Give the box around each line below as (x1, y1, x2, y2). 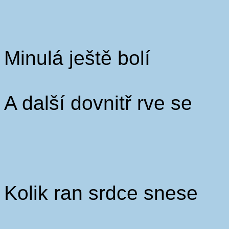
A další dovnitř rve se (4, 92, 192, 114)
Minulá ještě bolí (4, 47, 150, 69)
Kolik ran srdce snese (4, 182, 198, 204)
